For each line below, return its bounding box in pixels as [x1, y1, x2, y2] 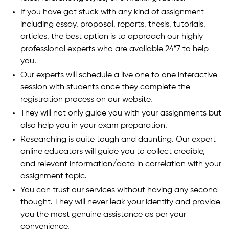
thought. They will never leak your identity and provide [20, 198, 220, 207]
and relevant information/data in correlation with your [20, 159, 221, 168]
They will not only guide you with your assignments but [20, 109, 221, 118]
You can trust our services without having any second [20, 186, 218, 194]
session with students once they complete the [20, 83, 190, 91]
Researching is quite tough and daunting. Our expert [20, 135, 216, 144]
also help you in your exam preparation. [20, 121, 167, 130]
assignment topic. [20, 172, 87, 180]
